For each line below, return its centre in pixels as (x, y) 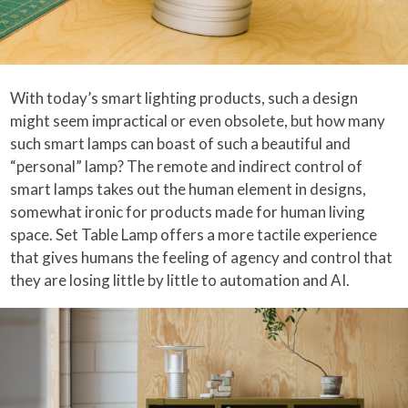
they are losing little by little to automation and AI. (180, 280)
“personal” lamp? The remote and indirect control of (187, 167)
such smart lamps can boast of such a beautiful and (181, 144)
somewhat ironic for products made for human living (188, 212)
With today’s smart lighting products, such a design (184, 98)
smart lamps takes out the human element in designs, (189, 189)
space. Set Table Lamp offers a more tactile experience (194, 235)
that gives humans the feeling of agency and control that (202, 258)
